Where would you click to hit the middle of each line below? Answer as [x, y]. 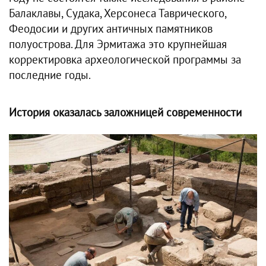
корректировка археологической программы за [125, 60]
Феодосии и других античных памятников [111, 29]
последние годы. [50, 75]
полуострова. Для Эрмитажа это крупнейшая [118, 45]
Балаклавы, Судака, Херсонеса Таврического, [118, 14]
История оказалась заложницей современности [125, 113]
